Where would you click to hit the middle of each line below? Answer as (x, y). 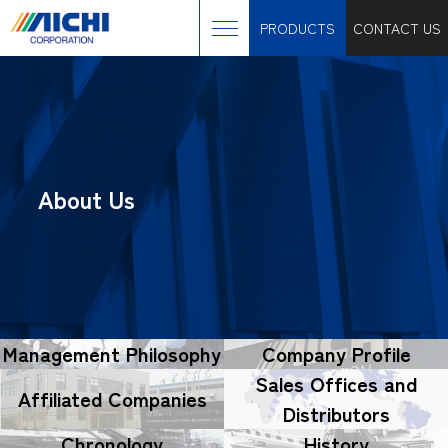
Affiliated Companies (112, 398)
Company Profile (336, 353)
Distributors (336, 413)
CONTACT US (397, 27)
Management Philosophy (112, 353)
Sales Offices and (336, 383)
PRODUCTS (297, 27)
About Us (86, 198)
